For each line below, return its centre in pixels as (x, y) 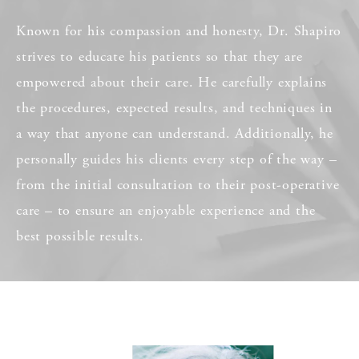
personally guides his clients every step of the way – (177, 159)
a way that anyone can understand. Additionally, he (175, 133)
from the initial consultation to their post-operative (178, 184)
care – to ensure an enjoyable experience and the (166, 210)
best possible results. (80, 236)
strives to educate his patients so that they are (159, 56)
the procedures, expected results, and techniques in (174, 107)
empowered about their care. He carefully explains (172, 82)
